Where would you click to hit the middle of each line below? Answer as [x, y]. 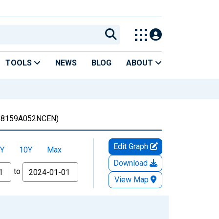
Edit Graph [131, 146]
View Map [131, 179]
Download [131, 163]
